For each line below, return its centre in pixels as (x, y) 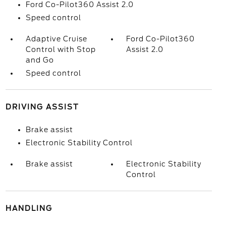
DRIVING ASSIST (42, 107)
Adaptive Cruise (56, 39)
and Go (40, 60)
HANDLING (29, 208)
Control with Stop (61, 49)
